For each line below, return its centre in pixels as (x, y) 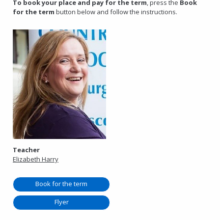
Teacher (27, 150)
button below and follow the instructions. (116, 12)
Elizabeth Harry (36, 159)
